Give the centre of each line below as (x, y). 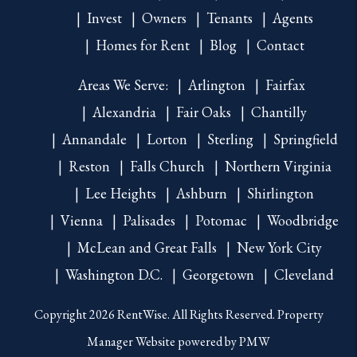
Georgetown (218, 274)
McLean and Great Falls (147, 247)
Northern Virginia (278, 166)
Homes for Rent (142, 45)
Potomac (221, 220)
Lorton (167, 139)
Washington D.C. (114, 274)
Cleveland (304, 274)
